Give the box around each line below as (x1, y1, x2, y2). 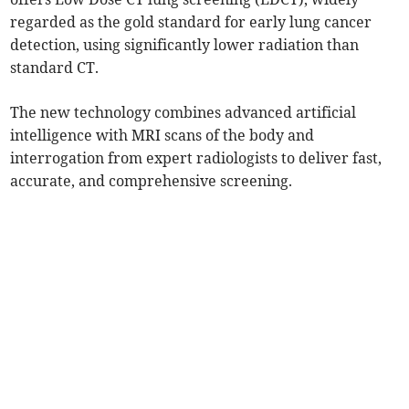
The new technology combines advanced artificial (10, 103, 357, 122)
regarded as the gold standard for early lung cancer (10, 13, 372, 32)
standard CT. (10, 58, 100, 78)
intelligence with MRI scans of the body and (10, 126, 315, 145)
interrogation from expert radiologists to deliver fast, (10, 149, 383, 168)
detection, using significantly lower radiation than (10, 36, 360, 55)
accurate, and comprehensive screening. (10, 172, 293, 191)
